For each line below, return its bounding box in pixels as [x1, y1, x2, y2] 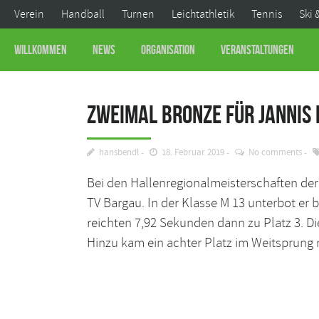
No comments [249, 147, 302, 159]
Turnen [122, 7, 155, 21]
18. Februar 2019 [162, 147, 224, 159]
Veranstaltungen [220, 43, 294, 57]
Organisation [140, 43, 195, 57]
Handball [61, 7, 105, 21]
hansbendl [99, 147, 139, 159]
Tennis [251, 7, 282, 21]
